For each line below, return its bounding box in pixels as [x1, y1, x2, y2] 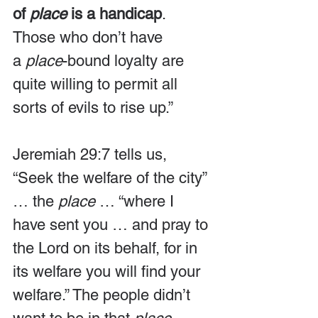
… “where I [95, 192, 178, 210]
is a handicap [67, 4, 162, 23]
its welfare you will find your [13, 262, 204, 280]
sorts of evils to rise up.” [13, 98, 173, 116]
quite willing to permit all [13, 75, 182, 93]
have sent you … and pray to [13, 215, 212, 234]
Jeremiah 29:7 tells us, [13, 145, 171, 163]
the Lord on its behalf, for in [13, 238, 202, 257]
